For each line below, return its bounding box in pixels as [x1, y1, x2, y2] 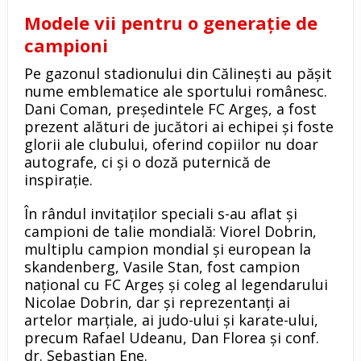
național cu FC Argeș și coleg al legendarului [23, 274, 328, 294]
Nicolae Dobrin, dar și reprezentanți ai [23, 292, 290, 312]
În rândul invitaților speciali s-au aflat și [23, 203, 297, 223]
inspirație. [23, 169, 97, 189]
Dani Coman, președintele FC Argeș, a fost [23, 98, 317, 118]
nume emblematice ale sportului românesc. [23, 81, 327, 101]
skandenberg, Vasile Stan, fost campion [23, 256, 300, 276]
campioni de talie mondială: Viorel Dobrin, [23, 221, 317, 241]
